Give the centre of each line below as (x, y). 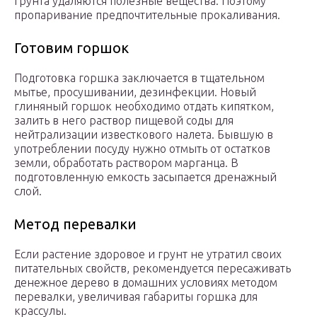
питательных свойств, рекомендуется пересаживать (152, 269)
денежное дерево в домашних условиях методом (146, 283)
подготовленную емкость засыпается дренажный (145, 177)
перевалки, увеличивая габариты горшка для (136, 297)
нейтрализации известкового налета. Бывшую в (144, 135)
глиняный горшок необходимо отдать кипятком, (144, 106)
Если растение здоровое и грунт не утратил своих (148, 254)
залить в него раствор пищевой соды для (124, 121)
